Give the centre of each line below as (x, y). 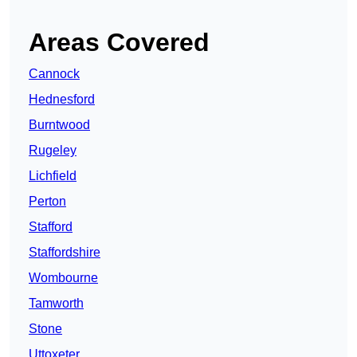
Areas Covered (119, 43)
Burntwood (59, 125)
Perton (47, 202)
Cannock (54, 74)
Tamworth (56, 304)
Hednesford (62, 100)
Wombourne (63, 278)
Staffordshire (65, 253)
